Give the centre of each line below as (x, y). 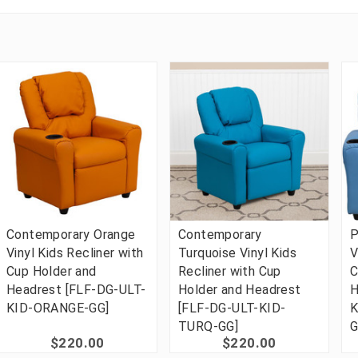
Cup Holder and (52, 271)
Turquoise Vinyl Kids (238, 253)
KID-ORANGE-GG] (58, 308)
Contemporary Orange (71, 234)
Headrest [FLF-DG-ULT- (76, 289)
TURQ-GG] (209, 326)
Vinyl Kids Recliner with (75, 253)
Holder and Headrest (240, 289)
